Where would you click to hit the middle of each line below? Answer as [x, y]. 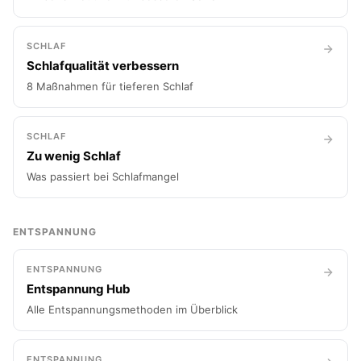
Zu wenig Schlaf [74, 156]
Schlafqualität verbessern [103, 66]
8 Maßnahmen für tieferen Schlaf [110, 86]
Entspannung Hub [79, 289]
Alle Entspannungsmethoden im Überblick [132, 309]
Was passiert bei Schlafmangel [103, 176]
